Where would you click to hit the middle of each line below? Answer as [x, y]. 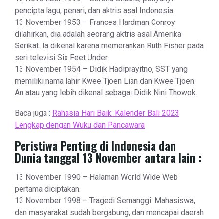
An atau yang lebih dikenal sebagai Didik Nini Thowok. [106, 93]
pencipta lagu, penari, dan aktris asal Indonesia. [95, 11]
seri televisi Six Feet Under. [62, 58]
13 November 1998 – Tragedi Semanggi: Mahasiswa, [105, 201]
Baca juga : [33, 113]
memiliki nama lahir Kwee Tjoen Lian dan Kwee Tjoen [104, 81]
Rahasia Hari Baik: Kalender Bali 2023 [116, 113]
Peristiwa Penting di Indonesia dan [95, 146]
